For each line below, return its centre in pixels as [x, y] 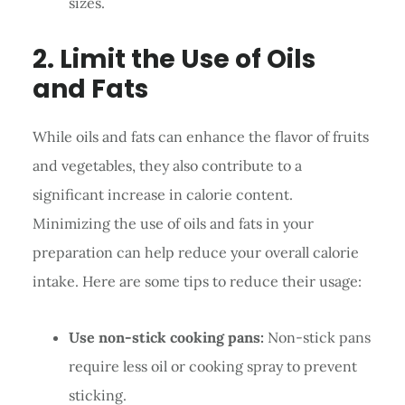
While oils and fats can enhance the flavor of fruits [200, 136]
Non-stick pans [317, 337]
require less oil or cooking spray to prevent [212, 366]
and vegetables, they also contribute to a [167, 165]
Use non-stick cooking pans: [166, 337]
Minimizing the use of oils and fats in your [173, 223]
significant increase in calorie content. [162, 194]
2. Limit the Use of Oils [174, 59]
